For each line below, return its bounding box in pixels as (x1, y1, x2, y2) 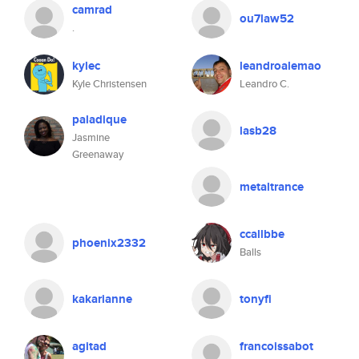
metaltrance (240, 178, 304, 196)
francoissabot (240, 337, 313, 355)
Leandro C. (240, 76, 289, 91)
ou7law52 (240, 10, 294, 27)
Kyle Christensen (72, 76, 147, 91)
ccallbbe (240, 225, 284, 243)
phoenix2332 (72, 234, 146, 252)
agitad (72, 337, 107, 355)
